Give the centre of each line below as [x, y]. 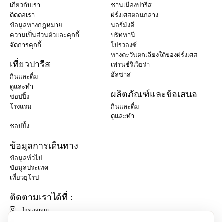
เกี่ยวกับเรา [25, 5]
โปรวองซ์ [124, 45]
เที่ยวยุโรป [24, 177]
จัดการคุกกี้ [26, 45]
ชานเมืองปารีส [131, 5]
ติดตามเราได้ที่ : [44, 197]
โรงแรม [21, 106]
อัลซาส [121, 74]
